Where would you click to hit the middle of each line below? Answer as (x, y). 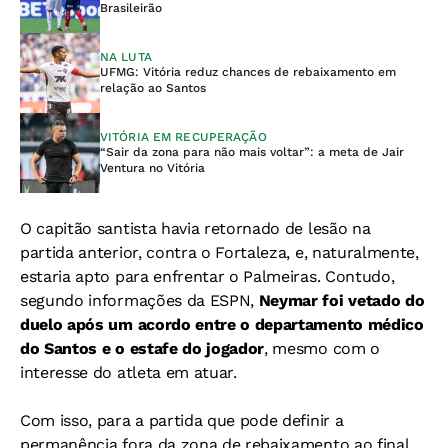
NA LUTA (126, 57)
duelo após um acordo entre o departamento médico (222, 324)
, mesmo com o (322, 348)
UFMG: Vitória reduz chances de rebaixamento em (248, 72)
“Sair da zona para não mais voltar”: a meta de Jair (252, 152)
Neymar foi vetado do (341, 300)
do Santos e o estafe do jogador (142, 348)
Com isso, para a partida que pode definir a (182, 420)
